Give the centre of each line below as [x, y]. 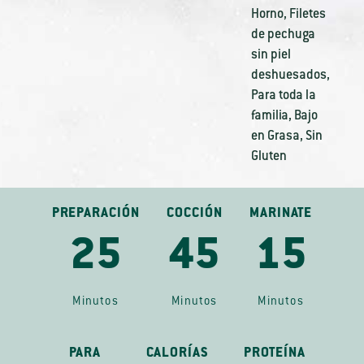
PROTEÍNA [274, 353]
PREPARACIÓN [95, 214]
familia [269, 116]
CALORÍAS [177, 353]
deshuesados [288, 76]
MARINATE [281, 214]
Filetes [307, 15]
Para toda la [283, 96]
